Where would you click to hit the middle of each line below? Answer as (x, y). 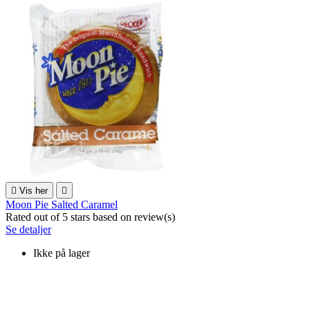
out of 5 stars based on (84, 217)
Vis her (34, 190)
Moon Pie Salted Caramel (62, 204)
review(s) (155, 217)
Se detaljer (28, 229)
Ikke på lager (62, 253)
